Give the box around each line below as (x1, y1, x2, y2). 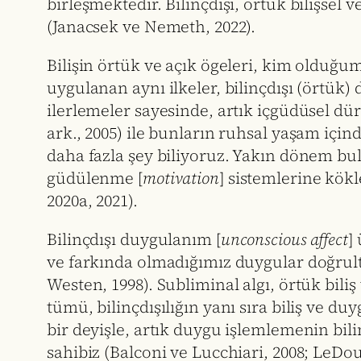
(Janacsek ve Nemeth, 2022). (47, 15, 256, 39)
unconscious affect (220, 228, 348, 251)
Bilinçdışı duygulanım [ (47, 228, 221, 251)
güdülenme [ (47, 167, 143, 190)
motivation (142, 167, 219, 190)
